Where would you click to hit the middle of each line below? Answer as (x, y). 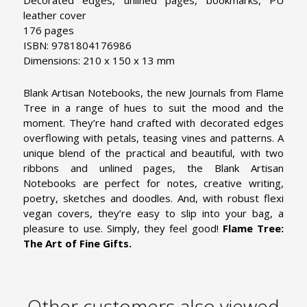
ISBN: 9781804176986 (77, 45)
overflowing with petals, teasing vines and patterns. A (153, 137)
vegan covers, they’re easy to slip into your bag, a (153, 213)
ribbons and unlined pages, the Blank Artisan (153, 168)
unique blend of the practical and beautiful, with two (153, 152)
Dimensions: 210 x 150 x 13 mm (99, 60)
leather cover (55, 15)
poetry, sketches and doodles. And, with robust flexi (153, 198)
